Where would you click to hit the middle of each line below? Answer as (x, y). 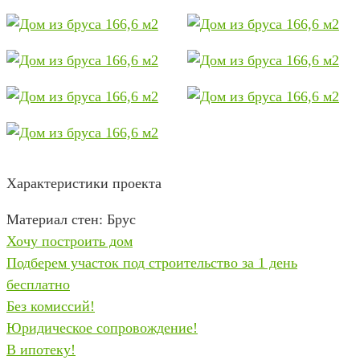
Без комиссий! (51, 306)
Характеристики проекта (84, 183)
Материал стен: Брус (71, 219)
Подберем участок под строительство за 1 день (152, 263)
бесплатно (38, 284)
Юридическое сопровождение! (102, 328)
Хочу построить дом (70, 241)
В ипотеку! (41, 350)
